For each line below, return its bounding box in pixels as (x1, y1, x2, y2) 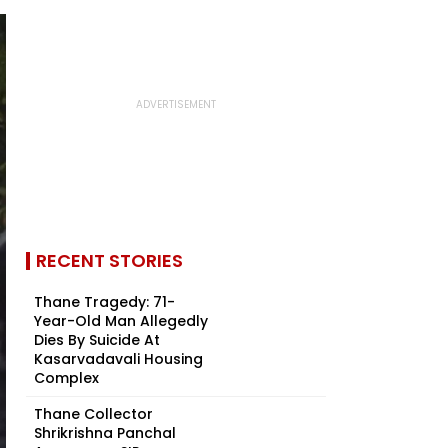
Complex (34, 368, 99, 388)
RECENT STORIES (36, 248, 183, 273)
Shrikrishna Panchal (34, 423, 176, 443)
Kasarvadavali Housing (34, 349, 203, 369)
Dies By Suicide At (34, 330, 160, 350)
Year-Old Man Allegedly (34, 311, 208, 331)
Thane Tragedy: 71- (34, 292, 175, 312)
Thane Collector (34, 404, 153, 424)
